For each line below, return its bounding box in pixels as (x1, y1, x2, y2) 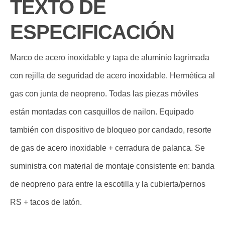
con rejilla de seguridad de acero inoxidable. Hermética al (10, 71, 215, 80)
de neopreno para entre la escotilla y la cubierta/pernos (10, 180, 205, 189)
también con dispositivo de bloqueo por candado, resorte (10, 126, 211, 135)
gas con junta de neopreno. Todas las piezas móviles (10, 89, 198, 98)
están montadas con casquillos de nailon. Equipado (10, 107, 194, 117)
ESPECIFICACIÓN (10, 21, 174, 44)
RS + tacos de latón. (10, 198, 82, 207)
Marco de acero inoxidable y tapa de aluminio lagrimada (10, 53, 209, 62)
